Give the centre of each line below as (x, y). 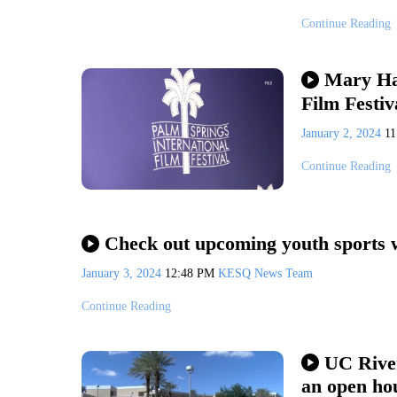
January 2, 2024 (343, 133)
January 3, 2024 (123, 274)
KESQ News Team (265, 274)
